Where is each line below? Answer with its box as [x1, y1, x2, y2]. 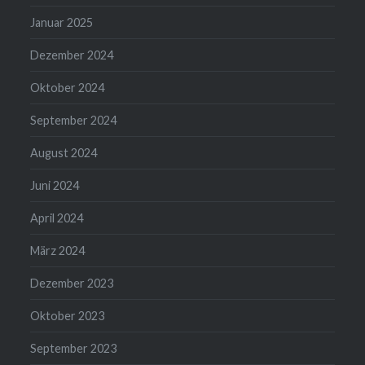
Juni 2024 [30, 178, 80, 193]
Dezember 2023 [30, 276, 114, 291]
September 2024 [30, 113, 117, 128]
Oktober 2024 [30, 81, 105, 95]
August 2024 [30, 146, 98, 161]
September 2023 [30, 341, 117, 356]
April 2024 [30, 211, 84, 226]
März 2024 [30, 244, 86, 258]
